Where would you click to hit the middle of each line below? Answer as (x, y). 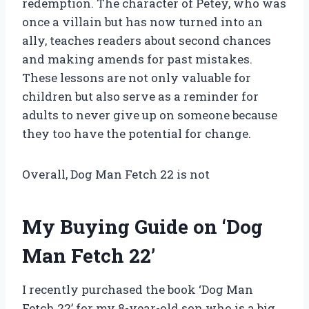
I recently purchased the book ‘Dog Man (138, 290)
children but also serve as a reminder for (140, 97)
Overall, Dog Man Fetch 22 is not (116, 175)
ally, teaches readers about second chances (147, 41)
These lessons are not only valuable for (137, 78)
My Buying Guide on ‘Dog (142, 227)
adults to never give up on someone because (150, 115)
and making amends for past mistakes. (137, 59)
